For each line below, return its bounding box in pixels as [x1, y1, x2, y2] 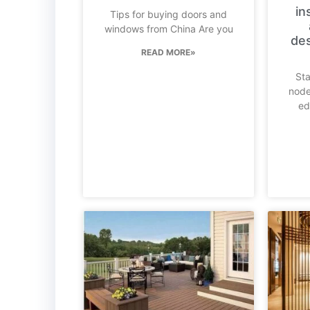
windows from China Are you [104, 23, 233, 35]
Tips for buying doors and [110, 8, 228, 21]
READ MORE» [141, 47, 197, 58]
